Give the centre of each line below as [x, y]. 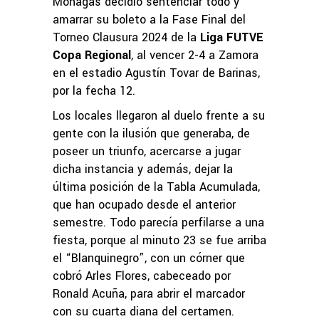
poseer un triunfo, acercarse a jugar [147, 151]
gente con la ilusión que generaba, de [151, 133]
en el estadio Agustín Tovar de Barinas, [156, 73]
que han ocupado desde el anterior [144, 204]
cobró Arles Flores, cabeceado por [142, 276]
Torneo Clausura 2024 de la [126, 37]
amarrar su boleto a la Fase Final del [149, 19]
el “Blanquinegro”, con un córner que [149, 258]
